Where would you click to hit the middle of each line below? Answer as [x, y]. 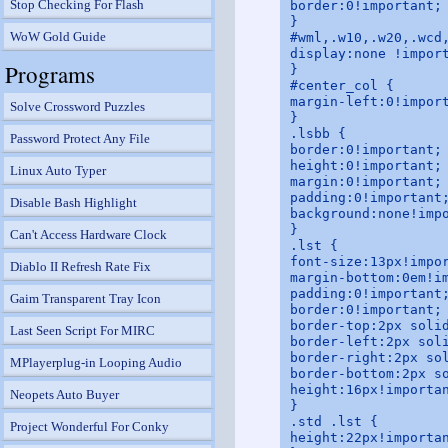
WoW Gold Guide [58, 36]
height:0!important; [366, 166]
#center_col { [342, 86]
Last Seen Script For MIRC [82, 330]
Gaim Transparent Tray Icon [85, 298]
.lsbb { [318, 134]
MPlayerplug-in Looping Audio [96, 362]
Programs [50, 74]
